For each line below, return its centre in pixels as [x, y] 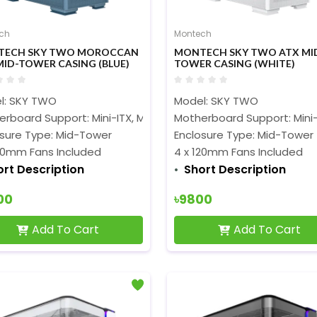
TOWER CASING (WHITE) [234, 63]
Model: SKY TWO [216, 101]
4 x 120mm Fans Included [238, 152]
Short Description [235, 169]
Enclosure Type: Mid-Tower [243, 135]
